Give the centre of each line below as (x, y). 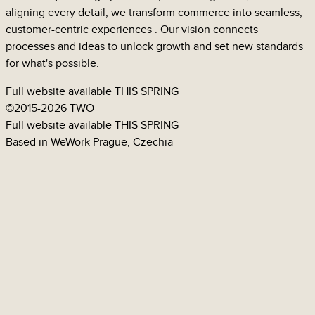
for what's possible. (52, 63)
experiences (123, 30)
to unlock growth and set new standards (205, 46)
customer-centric (49, 30)
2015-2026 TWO (54, 108)
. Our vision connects (206, 30)
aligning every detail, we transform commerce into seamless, (154, 13)
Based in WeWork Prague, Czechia (89, 142)
